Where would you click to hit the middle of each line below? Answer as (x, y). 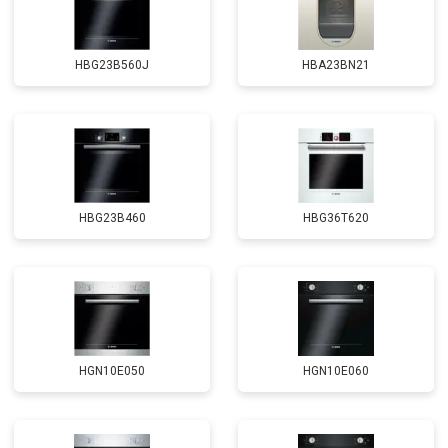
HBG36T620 (336, 218)
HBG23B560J (112, 65)
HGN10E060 (336, 371)
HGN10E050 (112, 371)
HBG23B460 (112, 218)
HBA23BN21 (336, 65)
